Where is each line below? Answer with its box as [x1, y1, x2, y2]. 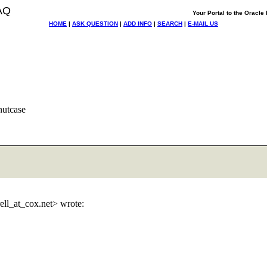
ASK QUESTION [72, 20, 118, 27]
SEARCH [157, 20, 182, 27]
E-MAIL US [188, 20, 218, 27]
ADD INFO [123, 20, 152, 27]
